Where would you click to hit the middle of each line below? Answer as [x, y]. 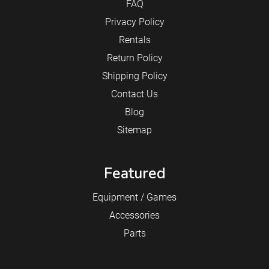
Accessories [134, 216]
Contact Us [134, 94]
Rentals [134, 40]
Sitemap [134, 130]
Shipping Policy [134, 76]
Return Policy [134, 58]
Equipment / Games [134, 198]
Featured [134, 174]
